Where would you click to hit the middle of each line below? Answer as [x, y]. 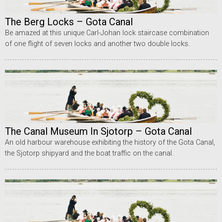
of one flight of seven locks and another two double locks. [97, 44]
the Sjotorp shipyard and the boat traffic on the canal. [89, 154]
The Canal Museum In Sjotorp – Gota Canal [98, 132]
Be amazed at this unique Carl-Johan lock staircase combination [107, 33]
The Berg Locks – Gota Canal [69, 22]
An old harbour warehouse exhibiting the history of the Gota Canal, [110, 143]
